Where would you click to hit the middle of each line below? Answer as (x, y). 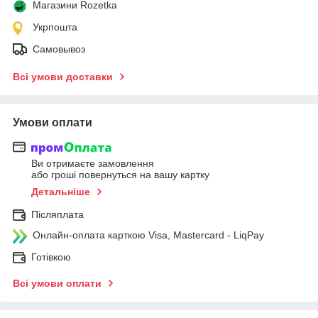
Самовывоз (59, 49)
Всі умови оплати (57, 284)
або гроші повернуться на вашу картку (120, 175)
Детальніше (61, 192)
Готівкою (51, 257)
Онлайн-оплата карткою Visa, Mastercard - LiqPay (148, 235)
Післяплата (57, 215)
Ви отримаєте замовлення (93, 164)
